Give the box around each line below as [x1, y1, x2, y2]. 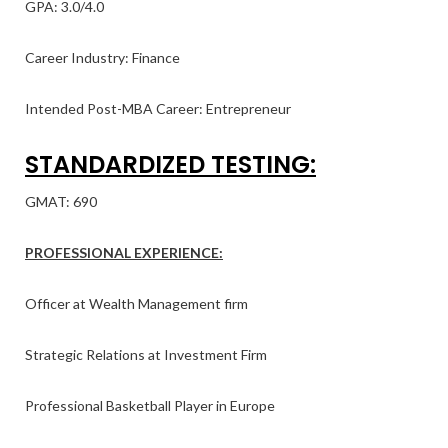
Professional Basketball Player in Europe [25, 397, 275, 414]
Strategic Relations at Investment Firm [25, 346, 267, 363]
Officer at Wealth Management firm [25, 295, 248, 312]
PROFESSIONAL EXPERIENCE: [25, 244, 223, 261]
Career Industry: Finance [25, 49, 180, 66]
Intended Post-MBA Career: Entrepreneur [25, 100, 291, 117]
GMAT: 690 [25, 193, 97, 210]
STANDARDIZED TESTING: [25, 148, 316, 181]
